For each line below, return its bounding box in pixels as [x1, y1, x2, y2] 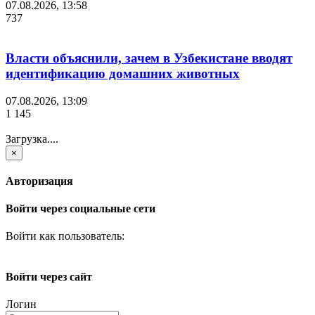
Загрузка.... [6, 132, 58, 145]
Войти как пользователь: [6, 230, 124, 243]
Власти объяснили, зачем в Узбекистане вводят [6, 50, 292, 65]
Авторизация [6, 174, 73, 187]
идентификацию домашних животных [6, 65, 240, 81]
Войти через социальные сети [6, 202, 155, 215]
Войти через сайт [6, 270, 92, 283]
